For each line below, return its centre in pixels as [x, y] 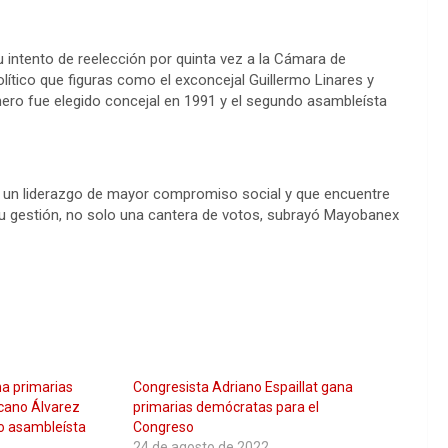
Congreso [163, 427]
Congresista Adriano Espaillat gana [242, 387]
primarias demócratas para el [225, 407]
